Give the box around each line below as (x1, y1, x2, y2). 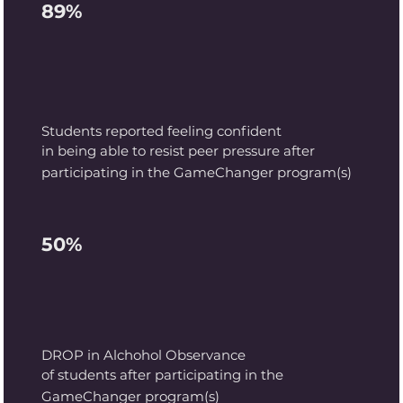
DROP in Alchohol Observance (41, 346, 246, 364)
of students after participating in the (41, 365, 284, 383)
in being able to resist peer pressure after (41, 142, 316, 160)
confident (217, 122, 282, 140)
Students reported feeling (41, 122, 218, 140)
